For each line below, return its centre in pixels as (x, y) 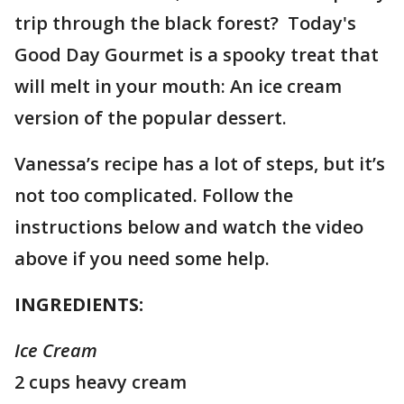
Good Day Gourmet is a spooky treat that (197, 55)
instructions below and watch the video (189, 227)
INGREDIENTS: (79, 304)
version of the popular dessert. (151, 118)
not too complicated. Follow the (154, 195)
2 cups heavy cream (101, 382)
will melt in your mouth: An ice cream (178, 86)
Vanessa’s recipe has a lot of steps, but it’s (200, 164)
